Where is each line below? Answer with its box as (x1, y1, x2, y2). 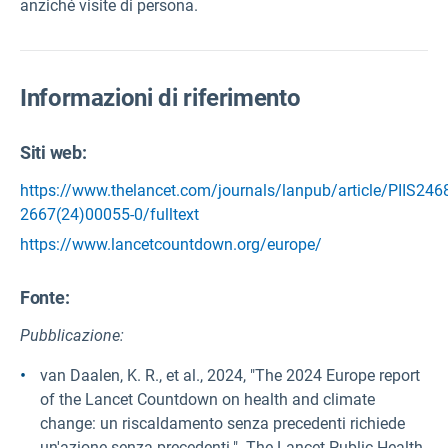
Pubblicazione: (20, 326, 124, 346)
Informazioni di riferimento (20, 84, 301, 112)
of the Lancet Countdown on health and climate (40, 390, 375, 410)
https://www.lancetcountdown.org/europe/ (20, 235, 322, 255)
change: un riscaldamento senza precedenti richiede (40, 414, 405, 434)
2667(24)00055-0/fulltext (20, 205, 199, 225)
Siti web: (20, 142, 87, 164)
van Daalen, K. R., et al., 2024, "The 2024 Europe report (40, 366, 420, 386)
